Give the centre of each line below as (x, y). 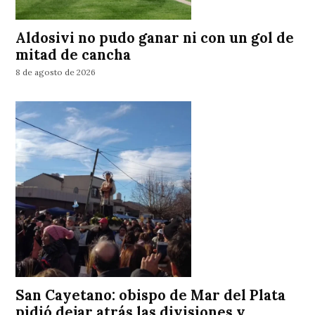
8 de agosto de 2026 (56, 72)
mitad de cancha (73, 54)
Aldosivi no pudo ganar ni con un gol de (155, 38)
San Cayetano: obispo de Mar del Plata (151, 295)
